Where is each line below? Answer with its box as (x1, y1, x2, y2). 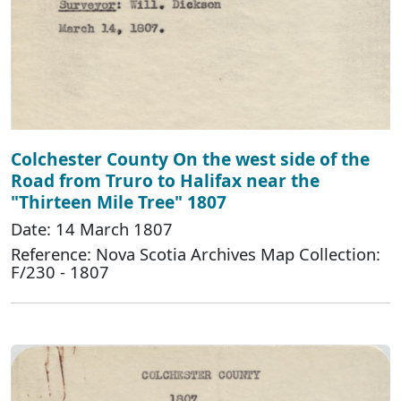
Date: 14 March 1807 (11, 217, 173, 240)
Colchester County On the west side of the (11, 146, 370, 171)
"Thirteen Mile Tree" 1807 (11, 189, 226, 214)
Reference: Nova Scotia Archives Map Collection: (11, 242, 380, 265)
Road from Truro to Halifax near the (11, 167, 320, 192)
